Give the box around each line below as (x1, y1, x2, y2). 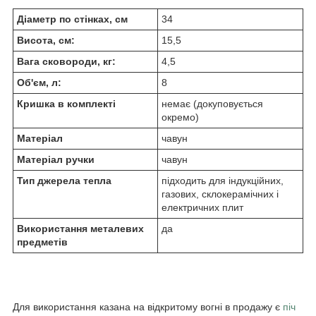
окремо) (162, 111, 199, 123)
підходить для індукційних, (162, 175, 284, 187)
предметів (17, 236, 68, 248)
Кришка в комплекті (17, 98, 116, 110)
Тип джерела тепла (17, 175, 111, 187)
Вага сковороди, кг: (17, 56, 116, 68)
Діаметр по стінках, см (17, 13, 128, 25)
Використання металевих (17, 223, 144, 235)
